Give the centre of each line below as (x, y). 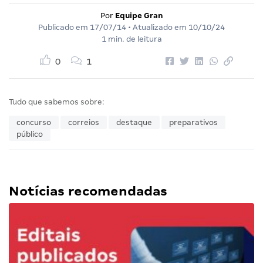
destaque (134, 122)
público (30, 134)
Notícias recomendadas (88, 191)
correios (84, 122)
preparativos (193, 122)
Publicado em (64, 27)
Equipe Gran (139, 15)
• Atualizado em (157, 27)
